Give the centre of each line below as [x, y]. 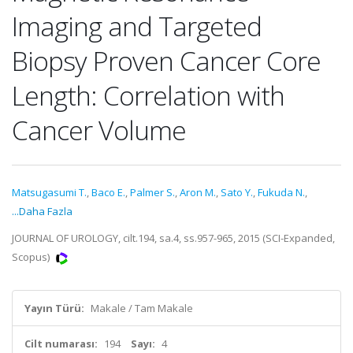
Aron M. [198, 192]
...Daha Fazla [42, 211]
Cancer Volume [99, 130]
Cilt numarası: [61, 344]
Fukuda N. [281, 192]
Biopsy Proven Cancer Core [166, 61]
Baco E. [108, 192]
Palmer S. [152, 192]
